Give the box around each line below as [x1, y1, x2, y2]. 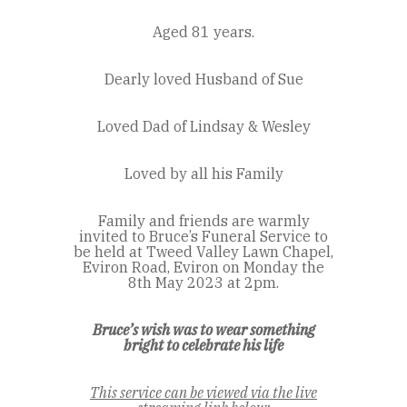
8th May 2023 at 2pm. [128, 273, 279, 293]
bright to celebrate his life [124, 336, 283, 355]
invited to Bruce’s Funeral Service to [79, 227, 328, 246]
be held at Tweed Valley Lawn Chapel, [74, 243, 333, 262]
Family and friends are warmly [97, 212, 310, 231]
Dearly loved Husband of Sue [104, 70, 303, 89]
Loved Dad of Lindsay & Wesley [96, 117, 311, 136]
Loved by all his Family [124, 164, 283, 184]
